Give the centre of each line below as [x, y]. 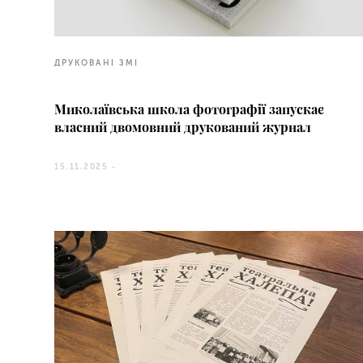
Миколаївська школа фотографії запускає [190, 109]
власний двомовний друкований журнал [183, 127]
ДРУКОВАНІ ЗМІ [97, 64]
